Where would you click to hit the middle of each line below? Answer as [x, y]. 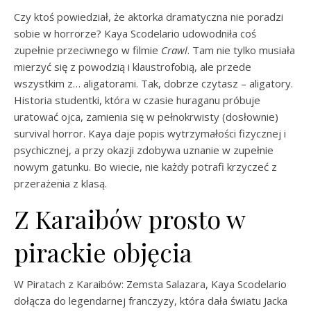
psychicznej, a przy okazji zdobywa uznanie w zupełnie [144, 150]
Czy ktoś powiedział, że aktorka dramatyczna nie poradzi [149, 17]
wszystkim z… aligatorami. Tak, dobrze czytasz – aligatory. [153, 83]
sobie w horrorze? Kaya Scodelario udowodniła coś [135, 33]
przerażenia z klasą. [60, 183]
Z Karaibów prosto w [129, 219]
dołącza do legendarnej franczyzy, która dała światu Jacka [151, 301]
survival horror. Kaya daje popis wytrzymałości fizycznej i [150, 133]
